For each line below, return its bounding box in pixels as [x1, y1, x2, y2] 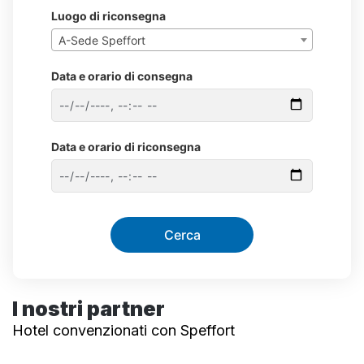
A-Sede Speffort [58, 32, 145, 47]
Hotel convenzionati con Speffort [12, 321, 235, 339]
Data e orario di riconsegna [51, 139, 201, 154]
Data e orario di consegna [51, 68, 193, 83]
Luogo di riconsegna [51, 8, 166, 23]
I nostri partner [12, 296, 165, 321]
